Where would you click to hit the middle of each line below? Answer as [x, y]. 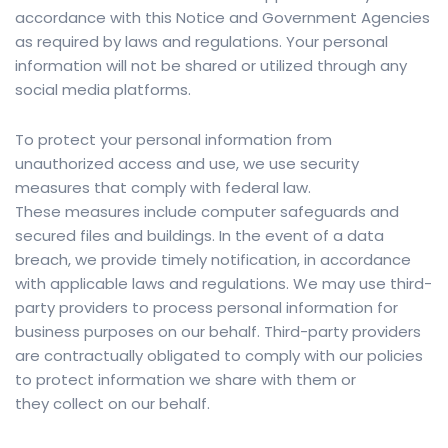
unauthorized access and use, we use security [187, 164]
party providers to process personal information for [206, 308]
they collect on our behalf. [112, 404]
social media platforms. [103, 90]
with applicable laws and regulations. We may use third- [223, 284]
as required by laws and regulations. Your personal [201, 42]
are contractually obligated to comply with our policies [219, 356]
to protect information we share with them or [185, 380]
